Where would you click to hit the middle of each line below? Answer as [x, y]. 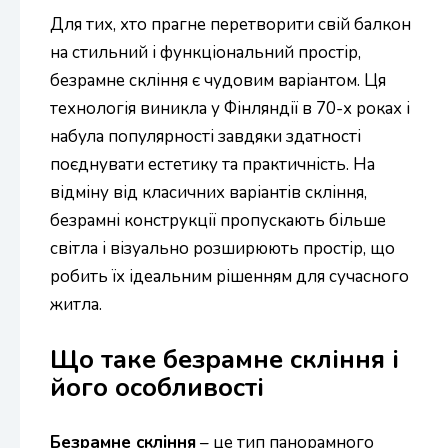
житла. [76, 304]
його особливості [157, 387]
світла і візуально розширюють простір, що [222, 248]
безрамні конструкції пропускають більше [218, 220]
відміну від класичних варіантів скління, [208, 192]
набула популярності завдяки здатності [205, 136]
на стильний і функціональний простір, [205, 52]
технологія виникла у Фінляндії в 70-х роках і [230, 108]
